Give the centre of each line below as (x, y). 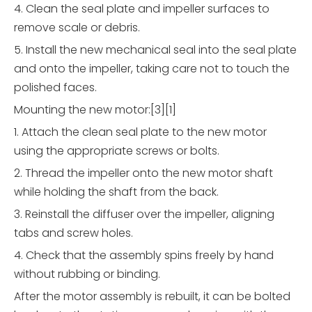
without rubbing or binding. (87, 274)
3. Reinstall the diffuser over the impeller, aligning (144, 214)
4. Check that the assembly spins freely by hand (144, 256)
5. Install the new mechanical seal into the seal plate (155, 50)
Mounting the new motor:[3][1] (95, 110)
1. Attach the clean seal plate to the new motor (140, 132)
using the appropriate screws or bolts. (117, 151)
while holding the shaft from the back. (116, 192)
